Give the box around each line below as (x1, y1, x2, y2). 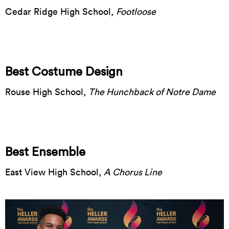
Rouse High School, (5, 86, 88, 98)
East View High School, (5, 166, 104, 178)
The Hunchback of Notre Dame (88, 86, 216, 98)
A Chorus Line (104, 166, 162, 178)
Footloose (116, 6, 156, 17)
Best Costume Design (5, 66, 123, 78)
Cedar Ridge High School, (5, 6, 116, 17)
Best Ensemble (5, 146, 85, 158)
